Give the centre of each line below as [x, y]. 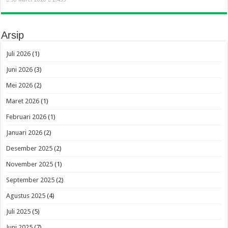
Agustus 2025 [26, 196]
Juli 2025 [19, 211]
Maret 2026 [23, 101]
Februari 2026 [26, 117]
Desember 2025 [30, 148]
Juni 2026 [20, 69]
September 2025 [31, 180]
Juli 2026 [19, 54]
